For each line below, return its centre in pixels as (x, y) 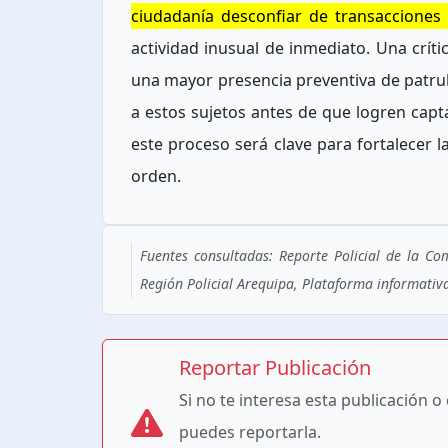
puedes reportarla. (250, 432)
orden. (156, 176)
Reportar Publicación (275, 368)
